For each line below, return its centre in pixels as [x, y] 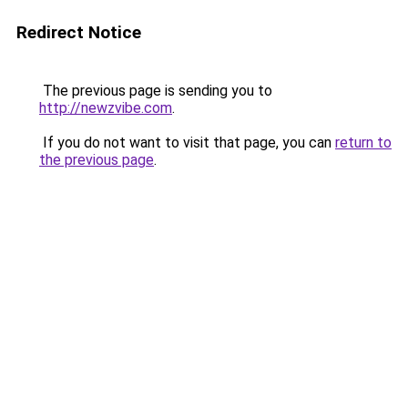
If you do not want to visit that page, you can [187, 143]
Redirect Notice [79, 32]
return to [363, 143]
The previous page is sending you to [156, 91]
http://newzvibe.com [106, 108]
